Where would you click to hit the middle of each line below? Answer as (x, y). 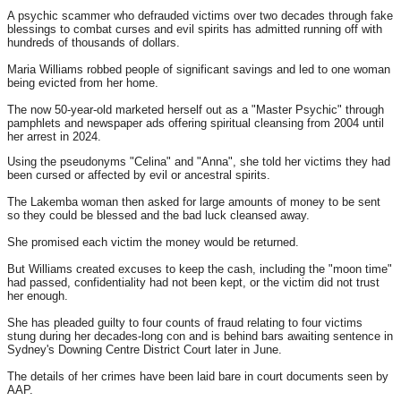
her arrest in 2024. (54, 137)
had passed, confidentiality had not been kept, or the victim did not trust (193, 283)
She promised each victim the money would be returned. (153, 243)
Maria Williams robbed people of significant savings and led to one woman (199, 70)
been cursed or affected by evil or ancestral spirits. (139, 175)
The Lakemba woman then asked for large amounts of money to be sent (194, 202)
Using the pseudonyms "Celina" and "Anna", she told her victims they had (199, 162)
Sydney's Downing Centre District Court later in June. (145, 350)
